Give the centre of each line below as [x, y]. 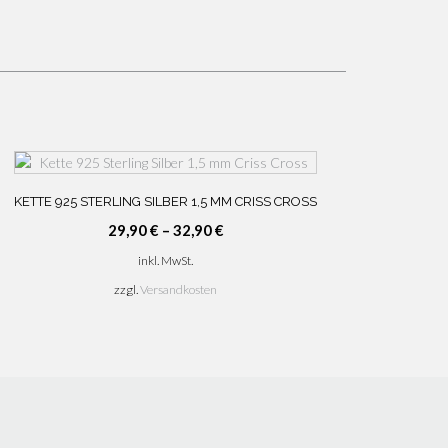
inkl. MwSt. [166, 260]
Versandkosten [179, 290]
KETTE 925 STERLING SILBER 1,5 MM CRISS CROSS [166, 201]
